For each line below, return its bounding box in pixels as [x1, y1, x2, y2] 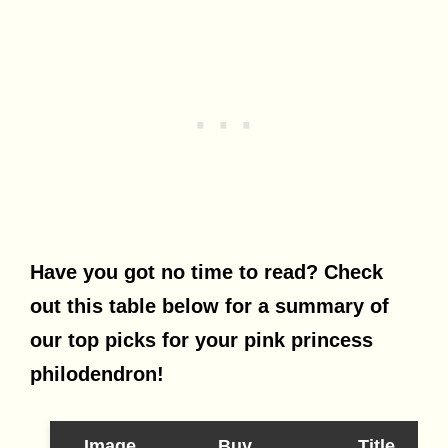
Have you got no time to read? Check [30, 261, 383, 284]
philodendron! [30, 363, 164, 386]
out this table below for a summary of [30, 295, 389, 318]
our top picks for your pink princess [30, 329, 373, 352]
